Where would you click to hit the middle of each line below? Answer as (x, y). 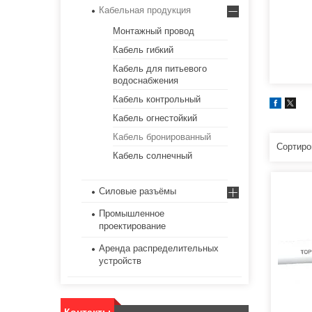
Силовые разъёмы (138, 192)
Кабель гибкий (143, 50)
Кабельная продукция (145, 10)
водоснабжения (146, 81)
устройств (120, 261)
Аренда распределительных (159, 249)
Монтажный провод (154, 31)
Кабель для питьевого (160, 69)
